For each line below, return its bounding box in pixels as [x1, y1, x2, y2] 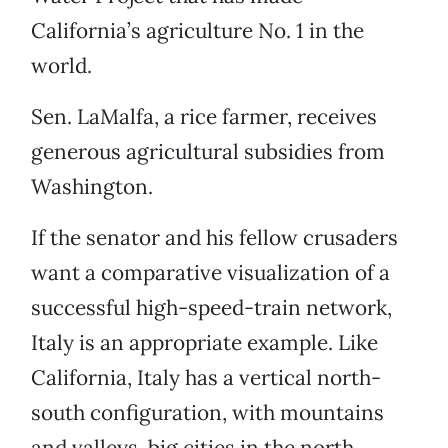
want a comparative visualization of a [31, 259, 390, 287]
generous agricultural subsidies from [31, 138, 385, 166]
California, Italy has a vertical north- [31, 364, 381, 392]
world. [31, 52, 92, 80]
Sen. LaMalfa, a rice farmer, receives [31, 103, 377, 131]
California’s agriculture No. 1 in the [31, 17, 364, 45]
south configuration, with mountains [31, 399, 384, 427]
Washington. [31, 173, 153, 201]
